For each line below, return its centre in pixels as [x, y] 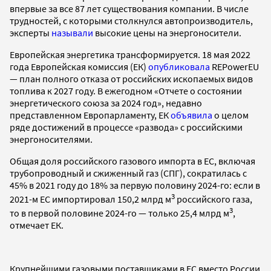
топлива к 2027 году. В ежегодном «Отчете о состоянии [126, 90]
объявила [191, 115]
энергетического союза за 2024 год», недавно [106, 103]
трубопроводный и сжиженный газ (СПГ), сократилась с [128, 173]
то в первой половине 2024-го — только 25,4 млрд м [119, 213]
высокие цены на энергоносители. [168, 32]
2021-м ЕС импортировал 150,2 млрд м [90, 199]
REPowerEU [234, 66]
